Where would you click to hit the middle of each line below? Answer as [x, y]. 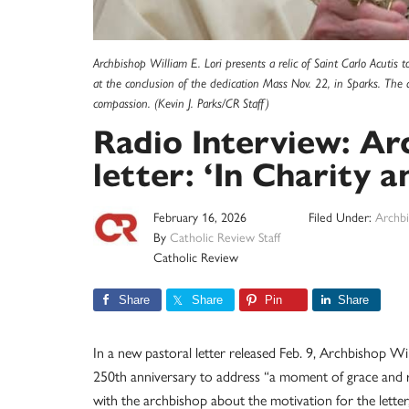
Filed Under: [342, 217]
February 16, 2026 [200, 217]
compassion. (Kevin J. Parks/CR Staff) [181, 104]
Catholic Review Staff [225, 237]
